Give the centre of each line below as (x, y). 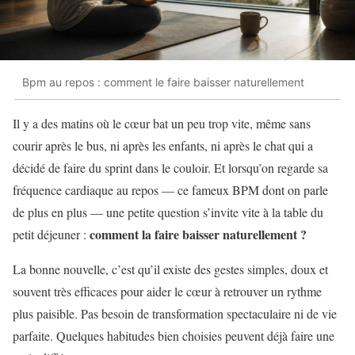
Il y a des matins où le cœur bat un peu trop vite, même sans (162, 123)
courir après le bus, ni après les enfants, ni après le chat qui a (163, 145)
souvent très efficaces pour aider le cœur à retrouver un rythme (167, 291)
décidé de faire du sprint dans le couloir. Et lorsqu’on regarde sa (170, 167)
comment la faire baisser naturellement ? (198, 234)
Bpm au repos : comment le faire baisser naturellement (163, 82)
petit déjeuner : (51, 234)
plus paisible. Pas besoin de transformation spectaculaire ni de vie (175, 313)
